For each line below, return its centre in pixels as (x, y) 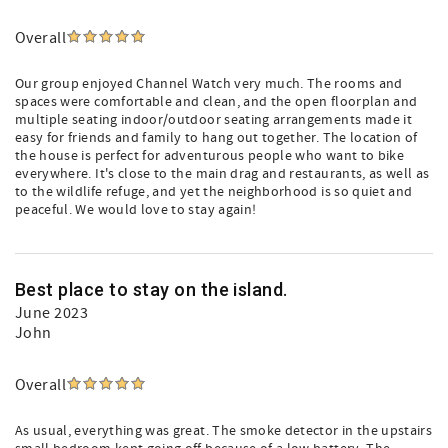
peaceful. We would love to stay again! (136, 210)
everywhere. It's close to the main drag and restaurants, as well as (222, 174)
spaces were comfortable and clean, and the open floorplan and (216, 102)
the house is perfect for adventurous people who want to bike (210, 156)
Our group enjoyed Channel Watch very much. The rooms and (209, 84)
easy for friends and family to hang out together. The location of (216, 138)
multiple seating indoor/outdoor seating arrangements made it (214, 120)
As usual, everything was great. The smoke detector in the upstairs (224, 431)
